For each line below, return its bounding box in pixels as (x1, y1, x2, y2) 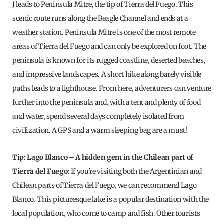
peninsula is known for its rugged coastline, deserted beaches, (12, 55, 206, 65)
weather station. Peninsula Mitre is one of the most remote (12, 27, 196, 37)
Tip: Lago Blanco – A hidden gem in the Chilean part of (12, 152, 194, 162)
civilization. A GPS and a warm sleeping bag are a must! (12, 125, 189, 135)
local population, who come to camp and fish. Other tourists (12, 208, 200, 218)
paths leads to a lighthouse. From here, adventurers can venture (12, 83, 211, 93)
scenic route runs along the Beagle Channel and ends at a (12, 13, 188, 23)
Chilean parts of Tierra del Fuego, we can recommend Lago (12, 180, 197, 190)
